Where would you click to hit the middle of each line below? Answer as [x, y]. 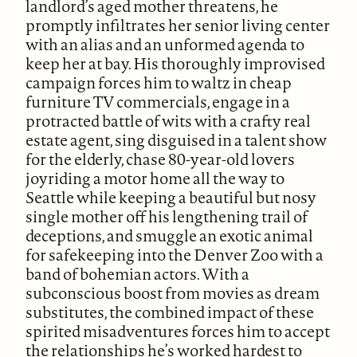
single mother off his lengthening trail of [167, 216]
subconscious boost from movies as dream [173, 292]
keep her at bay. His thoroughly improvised [176, 63]
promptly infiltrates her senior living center [178, 25]
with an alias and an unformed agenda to [165, 44]
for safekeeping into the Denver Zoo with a [175, 254]
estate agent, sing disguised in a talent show [177, 139]
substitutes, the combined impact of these [170, 312]
